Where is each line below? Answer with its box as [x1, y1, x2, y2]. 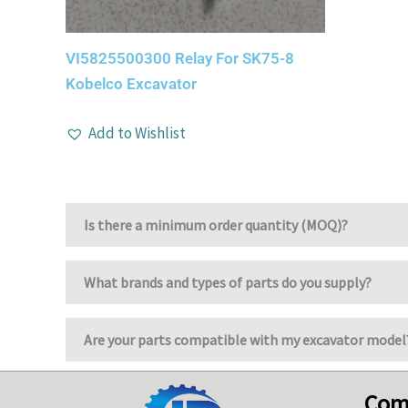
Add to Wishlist [88, 122, 186, 143]
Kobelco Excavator [66, 75, 197, 94]
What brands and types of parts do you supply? [84, 273, 372, 292]
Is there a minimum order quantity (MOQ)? [84, 216, 348, 235]
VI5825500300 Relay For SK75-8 [66, 49, 294, 68]
